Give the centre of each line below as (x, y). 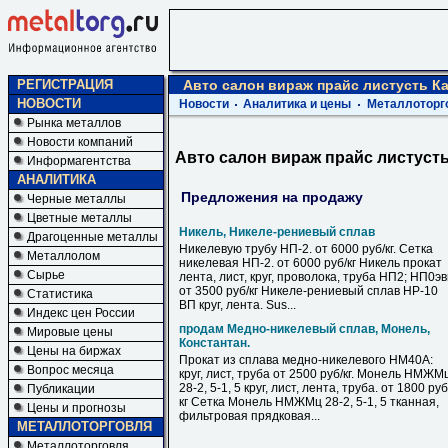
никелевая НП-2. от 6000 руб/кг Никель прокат (310, 263)
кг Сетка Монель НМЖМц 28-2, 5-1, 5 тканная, (309, 402)
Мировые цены (70, 332)
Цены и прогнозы (76, 408)
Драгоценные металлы (92, 237)
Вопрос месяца (70, 370)
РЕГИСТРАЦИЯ (65, 84)
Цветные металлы (79, 218)
